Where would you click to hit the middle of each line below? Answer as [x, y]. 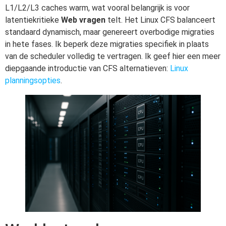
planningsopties [33, 81]
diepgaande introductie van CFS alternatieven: [88, 69]
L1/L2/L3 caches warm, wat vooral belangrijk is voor [97, 8]
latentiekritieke [33, 20]
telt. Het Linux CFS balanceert [160, 20]
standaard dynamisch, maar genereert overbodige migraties [110, 32]
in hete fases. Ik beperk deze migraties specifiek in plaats [107, 44]
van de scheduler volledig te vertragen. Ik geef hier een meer [113, 56]
